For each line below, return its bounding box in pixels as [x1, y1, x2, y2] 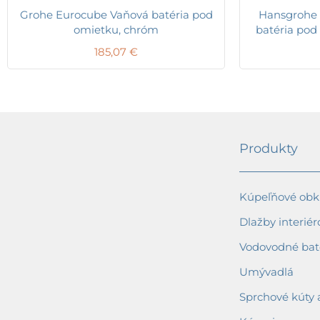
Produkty [239, 141, 298, 157]
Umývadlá [239, 265, 294, 279]
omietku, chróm [74, 22, 159, 36]
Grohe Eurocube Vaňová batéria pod [19, 7, 213, 21]
